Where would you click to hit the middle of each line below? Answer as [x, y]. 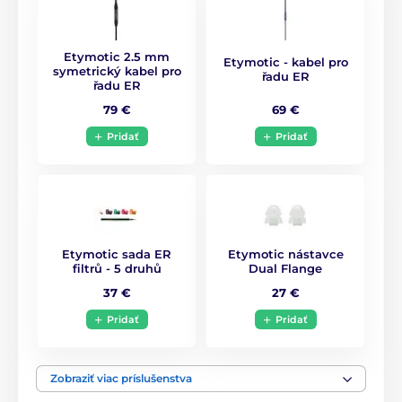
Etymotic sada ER [117, 254]
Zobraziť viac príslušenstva [121, 379]
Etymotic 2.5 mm [117, 57]
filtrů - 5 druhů [117, 269]
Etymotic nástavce [285, 254]
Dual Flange [285, 269]
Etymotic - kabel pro [285, 61]
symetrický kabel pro [117, 71]
